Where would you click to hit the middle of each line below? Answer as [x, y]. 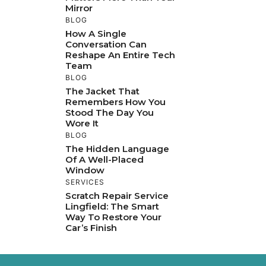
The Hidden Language [117, 148]
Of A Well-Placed [104, 159]
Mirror [79, 8]
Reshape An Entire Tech [120, 55]
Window [85, 170]
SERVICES [85, 182]
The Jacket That [102, 91]
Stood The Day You [110, 112]
